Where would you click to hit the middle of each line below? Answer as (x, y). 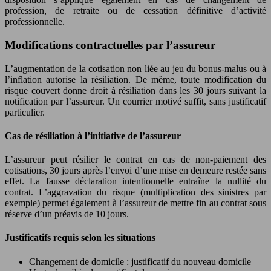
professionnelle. (35, 22)
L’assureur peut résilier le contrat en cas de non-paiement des (135, 160)
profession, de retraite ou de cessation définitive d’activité (135, 11)
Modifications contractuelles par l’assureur (110, 45)
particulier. (25, 112)
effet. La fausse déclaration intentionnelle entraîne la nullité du (135, 181)
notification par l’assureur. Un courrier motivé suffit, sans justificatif (135, 101)
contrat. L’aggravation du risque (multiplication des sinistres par (135, 192)
